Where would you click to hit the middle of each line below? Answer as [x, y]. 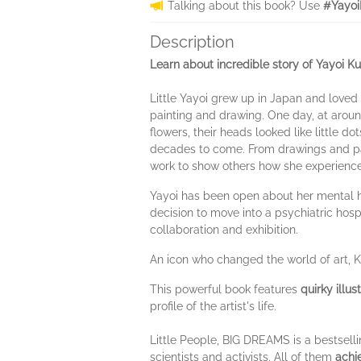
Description [192, 42]
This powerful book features [225, 289]
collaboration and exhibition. [224, 230]
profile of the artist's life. [213, 306]
